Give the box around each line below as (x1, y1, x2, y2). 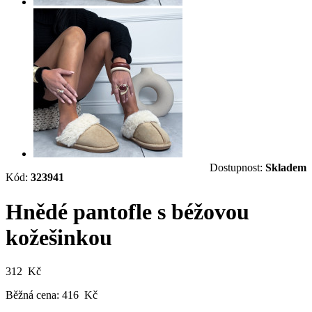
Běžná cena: (6, 289, 59, 302)
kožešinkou (6, 224, 112, 250)
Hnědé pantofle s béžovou (6, 198, 249, 224)
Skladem (265, 162, 306, 174)
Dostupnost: (210, 162, 265, 174)
